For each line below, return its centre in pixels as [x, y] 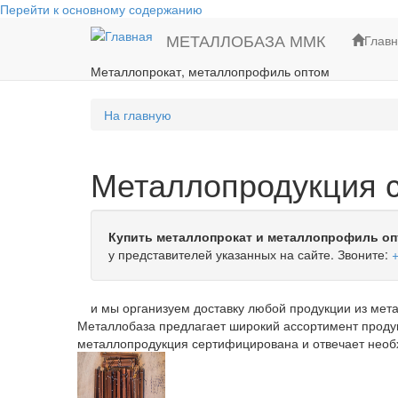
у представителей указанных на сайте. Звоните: [250, 254]
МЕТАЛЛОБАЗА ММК [246, 40]
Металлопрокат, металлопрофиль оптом [210, 71]
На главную [138, 115]
